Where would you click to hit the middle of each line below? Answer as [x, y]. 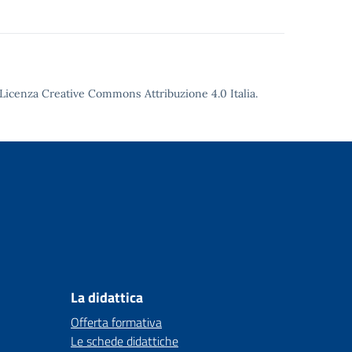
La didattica [107, 297]
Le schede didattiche [125, 341]
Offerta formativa [116, 322]
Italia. [242, 93]
